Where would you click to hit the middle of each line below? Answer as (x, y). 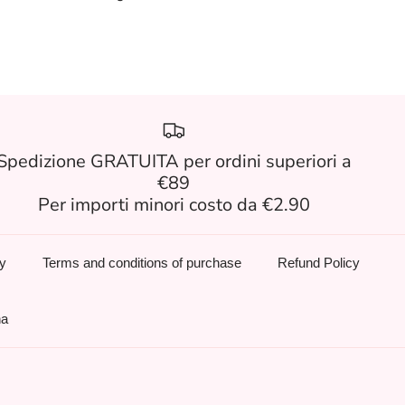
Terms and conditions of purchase (142, 263)
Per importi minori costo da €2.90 (174, 205)
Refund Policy (319, 263)
